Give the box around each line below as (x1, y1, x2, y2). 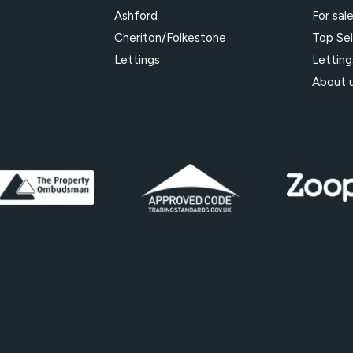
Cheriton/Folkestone (113, 31, 226, 45)
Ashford (113, 9, 158, 23)
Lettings (113, 53, 160, 67)
